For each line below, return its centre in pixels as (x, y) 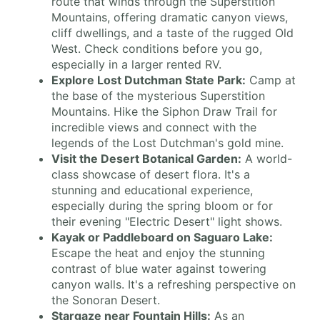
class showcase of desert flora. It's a (151, 175)
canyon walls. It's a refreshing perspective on (174, 285)
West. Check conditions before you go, (157, 49)
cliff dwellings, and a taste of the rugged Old (172, 33)
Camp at (271, 80)
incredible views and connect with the (154, 127)
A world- (267, 159)
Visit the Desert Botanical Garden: (146, 159)
